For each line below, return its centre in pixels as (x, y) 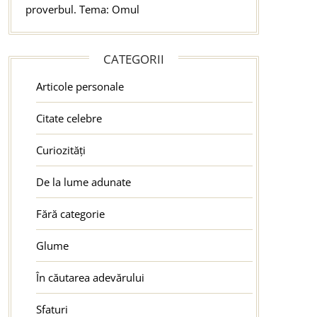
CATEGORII (133, 59)
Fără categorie (70, 213)
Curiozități (60, 150)
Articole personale (80, 86)
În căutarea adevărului (90, 277)
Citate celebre (69, 118)
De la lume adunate (83, 181)
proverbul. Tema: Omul (82, 9)
